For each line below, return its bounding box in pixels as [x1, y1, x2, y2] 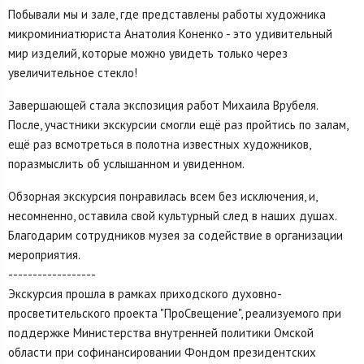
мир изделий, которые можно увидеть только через [8, 45, 288, 62]
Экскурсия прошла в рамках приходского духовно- [8, 286, 282, 302]
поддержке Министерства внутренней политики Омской [8, 325, 314, 341]
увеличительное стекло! [8, 65, 137, 81]
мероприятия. [8, 247, 80, 263]
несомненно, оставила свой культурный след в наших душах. [8, 208, 337, 224]
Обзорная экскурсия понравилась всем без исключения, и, [8, 188, 317, 205]
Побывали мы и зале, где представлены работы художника [8, 6, 326, 23]
